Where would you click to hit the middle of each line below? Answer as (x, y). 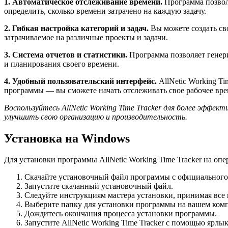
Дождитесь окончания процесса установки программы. (121, 214)
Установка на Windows (67, 138)
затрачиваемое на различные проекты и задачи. (86, 37)
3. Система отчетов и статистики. (66, 54)
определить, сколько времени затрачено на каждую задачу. (105, 11)
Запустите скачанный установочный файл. (99, 186)
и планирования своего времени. (62, 64)
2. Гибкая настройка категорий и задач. (76, 28)
